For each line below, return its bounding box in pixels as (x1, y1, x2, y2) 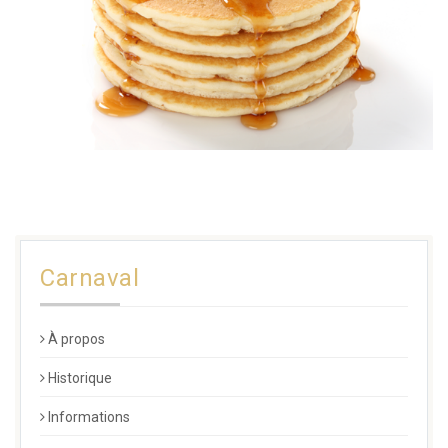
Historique (48, 370, 112, 387)
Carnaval (40, 264, 139, 293)
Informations (48, 409, 130, 426)
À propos (48, 331, 105, 348)
